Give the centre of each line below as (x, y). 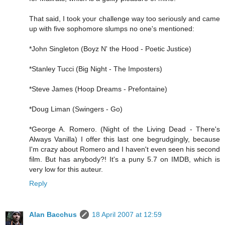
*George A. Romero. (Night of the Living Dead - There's (125, 129)
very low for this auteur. (66, 170)
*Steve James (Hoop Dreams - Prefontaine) (98, 89)
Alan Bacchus (53, 215)
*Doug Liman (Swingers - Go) (76, 109)
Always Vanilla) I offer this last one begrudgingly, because (125, 139)
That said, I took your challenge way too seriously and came (125, 19)
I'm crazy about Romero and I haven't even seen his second (125, 149)
